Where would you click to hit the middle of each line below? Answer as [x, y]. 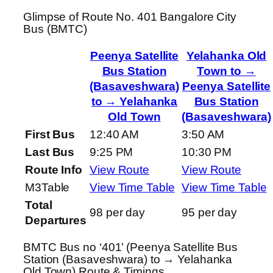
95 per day [209, 213]
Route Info [54, 170]
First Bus [50, 135]
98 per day [117, 213]
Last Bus [50, 152]
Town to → [226, 71]
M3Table [48, 188]
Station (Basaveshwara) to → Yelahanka [128, 259]
